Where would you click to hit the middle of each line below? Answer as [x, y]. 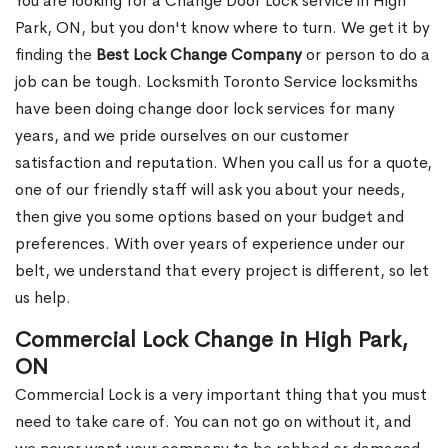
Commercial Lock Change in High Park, [211, 340]
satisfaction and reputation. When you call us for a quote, [223, 163]
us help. [43, 298]
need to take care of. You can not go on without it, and [213, 422]
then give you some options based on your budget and [209, 217]
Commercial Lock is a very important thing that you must [221, 395]
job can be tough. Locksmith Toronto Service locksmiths [216, 82]
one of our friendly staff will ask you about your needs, [210, 190]
